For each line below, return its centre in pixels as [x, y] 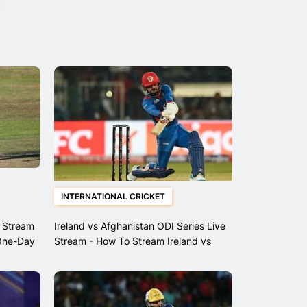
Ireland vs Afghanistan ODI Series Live [139, 226]
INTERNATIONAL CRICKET [113, 197]
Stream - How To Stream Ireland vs [132, 241]
